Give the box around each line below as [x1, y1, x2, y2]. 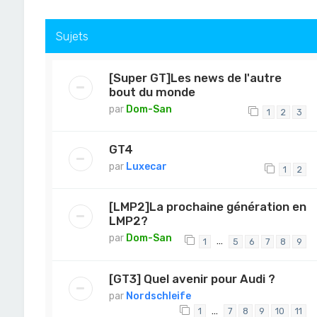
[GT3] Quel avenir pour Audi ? [108, 271, 275, 286]
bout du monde [108, 84, 195, 99]
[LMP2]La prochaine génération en [108, 200, 306, 214]
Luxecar [125, 161, 167, 173]
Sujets [55, 28, 88, 43]
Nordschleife [125, 289, 191, 302]
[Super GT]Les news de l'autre [108, 70, 282, 85]
